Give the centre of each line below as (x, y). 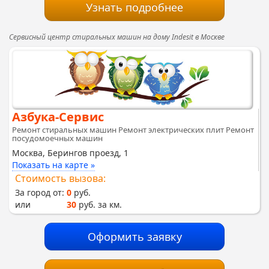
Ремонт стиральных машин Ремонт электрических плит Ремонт (133, 129)
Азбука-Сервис (58, 116)
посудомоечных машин (57, 138)
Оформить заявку (134, 236)
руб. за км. (99, 204)
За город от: (40, 192)
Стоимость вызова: (60, 178)
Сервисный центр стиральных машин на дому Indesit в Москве (117, 37)
